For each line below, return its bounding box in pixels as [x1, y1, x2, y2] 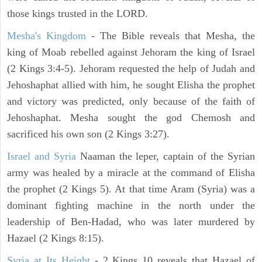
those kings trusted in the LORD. [7, 8, 148, 20]
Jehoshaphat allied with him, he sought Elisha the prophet [7, 79, 255, 91]
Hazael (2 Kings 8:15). [7, 232, 104, 244]
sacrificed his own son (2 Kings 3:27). [7, 128, 170, 140]
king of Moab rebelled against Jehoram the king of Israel [7, 46, 255, 58]
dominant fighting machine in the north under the [7, 199, 255, 212]
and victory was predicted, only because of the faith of [7, 95, 255, 108]
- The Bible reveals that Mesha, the [86, 30, 255, 42]
